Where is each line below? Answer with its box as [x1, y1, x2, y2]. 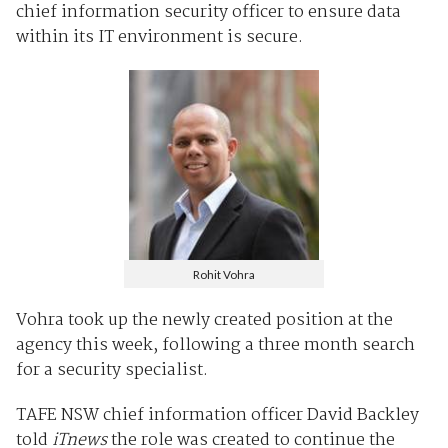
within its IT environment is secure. [15, 23, 303, 51]
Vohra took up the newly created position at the [15, 307, 393, 335]
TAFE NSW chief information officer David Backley [15, 402, 419, 430]
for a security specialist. [15, 357, 208, 385]
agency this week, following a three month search [15, 332, 415, 360]
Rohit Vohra [193, 266, 255, 281]
